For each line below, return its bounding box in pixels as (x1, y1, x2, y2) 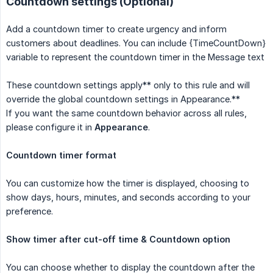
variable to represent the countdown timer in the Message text (6, 51, 264, 62)
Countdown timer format (6, 149, 116, 160)
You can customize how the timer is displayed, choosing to (6, 177, 249, 188)
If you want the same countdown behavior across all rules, (6, 107, 247, 118)
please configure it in (6, 121, 94, 132)
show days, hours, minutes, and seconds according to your (6, 191, 250, 202)
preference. (6, 205, 53, 216)
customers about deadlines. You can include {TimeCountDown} (6, 37, 266, 48)
